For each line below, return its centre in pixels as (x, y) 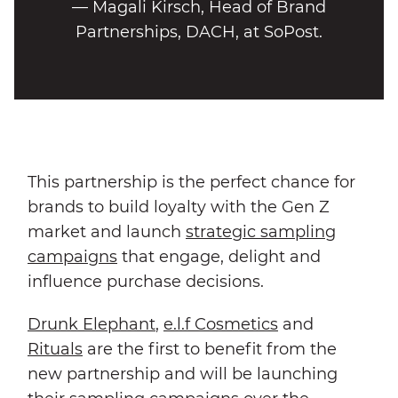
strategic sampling (261, 232)
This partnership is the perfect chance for (191, 183)
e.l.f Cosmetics (221, 325)
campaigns (72, 257)
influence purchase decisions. (148, 282)
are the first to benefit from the (210, 350)
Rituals (55, 350)
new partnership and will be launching (183, 374)
